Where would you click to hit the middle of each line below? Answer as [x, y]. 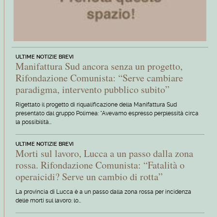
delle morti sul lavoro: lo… [48, 200]
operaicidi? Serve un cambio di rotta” [89, 176]
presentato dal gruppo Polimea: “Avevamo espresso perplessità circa [107, 114]
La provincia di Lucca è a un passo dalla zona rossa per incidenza [103, 192]
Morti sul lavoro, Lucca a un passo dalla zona [104, 153]
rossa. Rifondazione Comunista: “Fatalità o [100, 165]
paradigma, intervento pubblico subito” [92, 90]
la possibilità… [33, 122]
